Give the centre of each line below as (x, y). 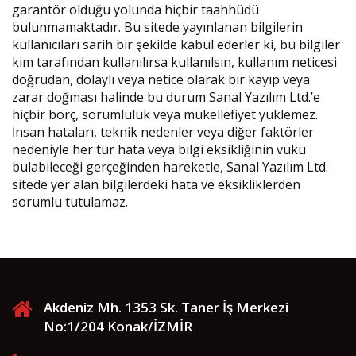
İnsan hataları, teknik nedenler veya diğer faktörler (163, 132)
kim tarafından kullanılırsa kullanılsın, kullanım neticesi (174, 62)
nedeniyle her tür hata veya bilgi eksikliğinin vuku (159, 149)
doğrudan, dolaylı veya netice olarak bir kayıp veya (161, 79)
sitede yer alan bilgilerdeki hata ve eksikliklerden (156, 184)
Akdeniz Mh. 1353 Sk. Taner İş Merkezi (166, 307)
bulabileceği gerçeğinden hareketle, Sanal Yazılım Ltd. (170, 167)
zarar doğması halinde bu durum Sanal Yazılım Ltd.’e (166, 97)
